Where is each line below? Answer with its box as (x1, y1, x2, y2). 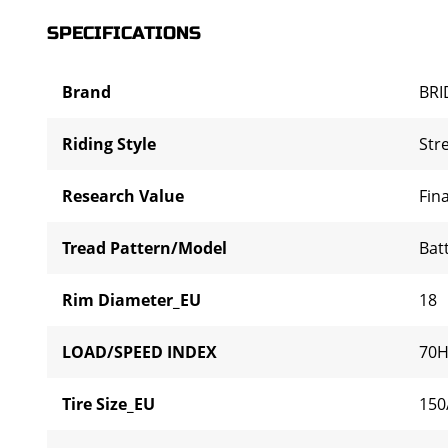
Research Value (62, 185, 184, 207)
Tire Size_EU (62, 393, 155, 415)
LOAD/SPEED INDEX (62, 341, 217, 363)
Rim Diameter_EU (62, 289, 201, 311)
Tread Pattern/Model (62, 237, 227, 259)
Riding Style (62, 133, 156, 155)
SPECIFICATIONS (47, 22, 201, 44)
